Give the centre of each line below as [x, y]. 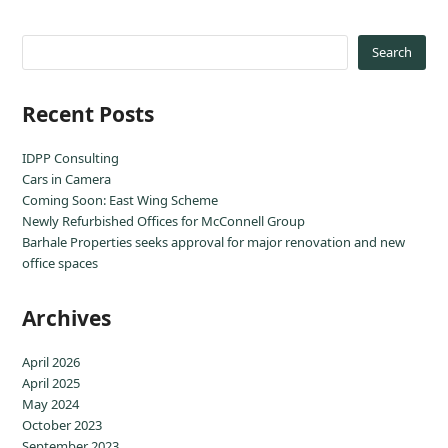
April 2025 [51, 382]
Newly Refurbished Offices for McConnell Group [164, 220]
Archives [67, 317]
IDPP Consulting [71, 157]
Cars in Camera [67, 178]
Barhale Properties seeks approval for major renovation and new [214, 241]
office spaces [60, 262]
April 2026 [51, 361]
